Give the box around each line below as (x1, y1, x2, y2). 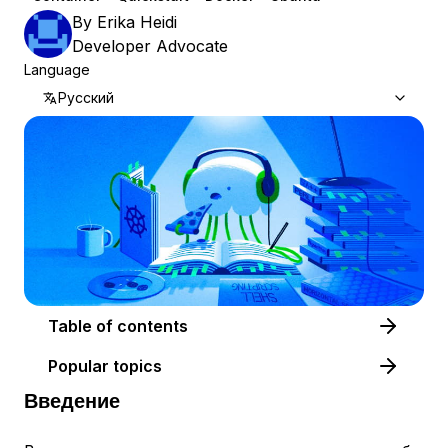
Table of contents (117, 316, 188, 337)
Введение (24, 387, 120, 413)
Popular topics (48, 356, 162, 377)
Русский (58, 89, 114, 106)
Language (24, 61, 90, 78)
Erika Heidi (97, 12, 177, 32)
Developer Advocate (72, 36, 228, 56)
